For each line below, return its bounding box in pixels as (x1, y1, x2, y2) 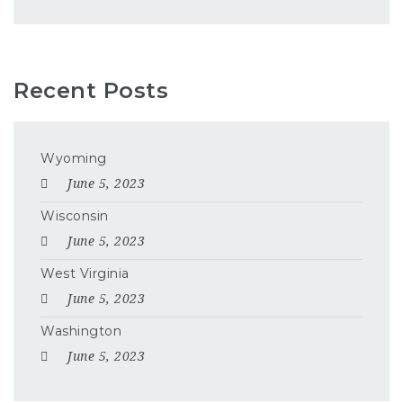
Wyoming (40, 149, 107, 166)
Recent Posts (13, 76, 168, 103)
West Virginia (40, 264, 130, 282)
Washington (40, 322, 121, 339)
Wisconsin (40, 207, 109, 224)
